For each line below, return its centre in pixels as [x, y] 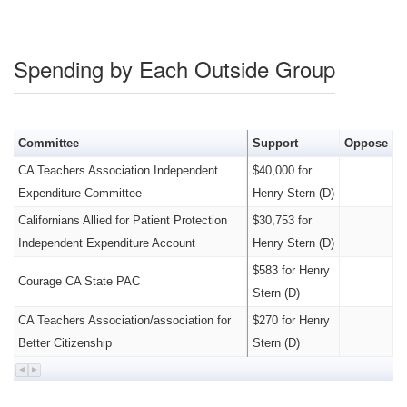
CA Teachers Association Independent [118, 170]
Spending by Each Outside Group [174, 69]
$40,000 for [282, 170]
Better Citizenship [65, 343]
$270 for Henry [291, 320]
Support [275, 143]
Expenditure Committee [79, 193]
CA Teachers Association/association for [124, 320]
